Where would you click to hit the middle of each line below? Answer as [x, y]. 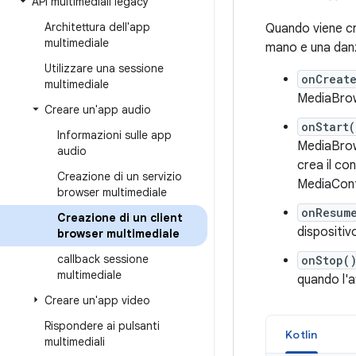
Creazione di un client [120, 218]
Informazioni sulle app [114, 135]
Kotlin [302, 335]
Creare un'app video [97, 300]
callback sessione [103, 259]
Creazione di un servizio [120, 176]
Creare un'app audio [98, 110]
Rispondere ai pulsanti [102, 326]
